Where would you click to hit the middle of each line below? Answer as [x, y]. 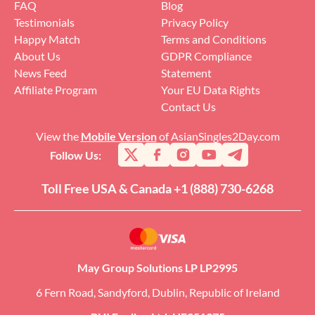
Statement [186, 73]
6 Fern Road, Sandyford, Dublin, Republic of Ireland [157, 292]
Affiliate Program [56, 90]
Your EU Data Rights [211, 90]
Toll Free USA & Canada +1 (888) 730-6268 [157, 189]
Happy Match [47, 39]
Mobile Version [118, 136]
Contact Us [188, 107]
